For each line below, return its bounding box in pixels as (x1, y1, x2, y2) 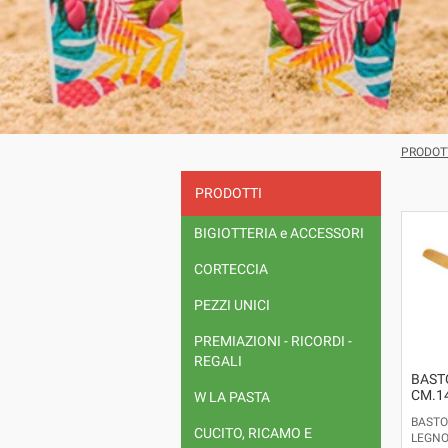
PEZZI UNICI (193, 297, 270, 315)
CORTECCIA (193, 261, 268, 279)
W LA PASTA (193, 389, 270, 407)
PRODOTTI (194, 185, 262, 203)
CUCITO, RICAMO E (193, 425, 312, 443)
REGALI (193, 353, 242, 371)
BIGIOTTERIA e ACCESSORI (193, 225, 364, 243)
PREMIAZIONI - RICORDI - (193, 333, 352, 351)
